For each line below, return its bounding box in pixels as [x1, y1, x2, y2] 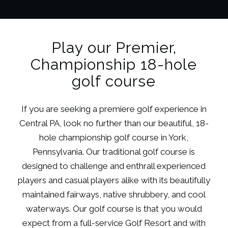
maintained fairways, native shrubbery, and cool [22, 189, 206, 200]
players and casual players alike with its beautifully [17, 175, 210, 186]
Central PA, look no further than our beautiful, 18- [19, 118, 209, 129]
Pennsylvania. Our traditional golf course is [33, 147, 195, 157]
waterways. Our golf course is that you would [25, 204, 202, 214]
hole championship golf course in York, [39, 132, 189, 143]
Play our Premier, [51, 38, 177, 56]
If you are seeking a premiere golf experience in [21, 104, 207, 115]
